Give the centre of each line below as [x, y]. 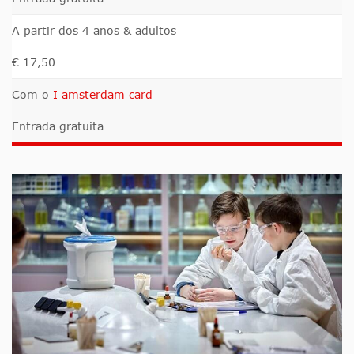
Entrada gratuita [58, 126]
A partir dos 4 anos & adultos [94, 30]
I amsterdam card [103, 94]
